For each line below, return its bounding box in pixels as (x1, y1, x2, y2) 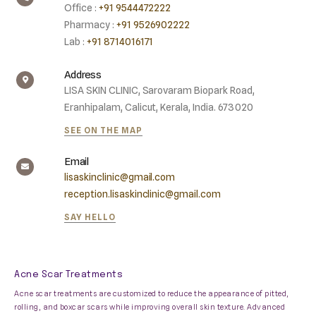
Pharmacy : (64, 19, 116, 31)
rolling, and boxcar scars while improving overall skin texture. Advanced (14, 302, 285, 312)
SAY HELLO (64, 212, 116, 223)
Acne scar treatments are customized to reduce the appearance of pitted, (14, 288, 289, 299)
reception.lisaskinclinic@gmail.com (64, 188, 221, 200)
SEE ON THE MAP (64, 125, 142, 136)
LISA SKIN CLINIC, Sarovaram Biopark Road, (64, 85, 255, 97)
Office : (64, 2, 99, 14)
